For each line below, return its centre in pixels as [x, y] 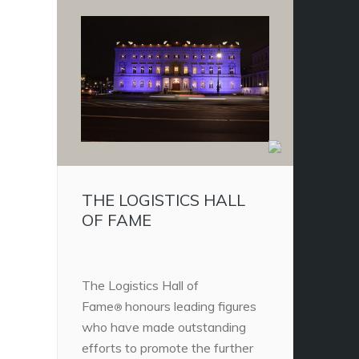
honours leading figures [191, 306]
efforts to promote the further [167, 347]
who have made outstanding [164, 327]
